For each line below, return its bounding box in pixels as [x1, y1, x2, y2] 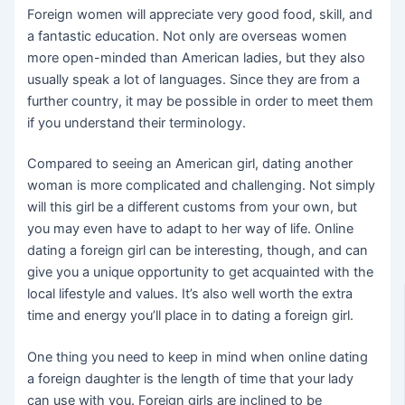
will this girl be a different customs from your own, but [27, 199, 358, 216]
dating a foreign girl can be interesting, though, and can [27, 242, 369, 259]
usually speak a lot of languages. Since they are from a [27, 71, 361, 88]
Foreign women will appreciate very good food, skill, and [27, 5, 373, 23]
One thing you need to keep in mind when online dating [27, 349, 369, 366]
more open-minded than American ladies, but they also [27, 49, 366, 66]
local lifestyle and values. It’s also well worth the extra [27, 286, 353, 303]
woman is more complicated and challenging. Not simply [27, 177, 376, 194]
